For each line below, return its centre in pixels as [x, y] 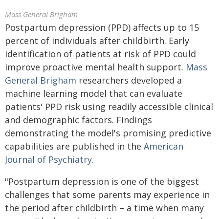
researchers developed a [129, 80]
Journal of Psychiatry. [49, 159]
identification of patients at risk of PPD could [100, 54]
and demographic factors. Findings [78, 120]
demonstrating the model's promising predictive [108, 133]
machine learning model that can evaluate [94, 93]
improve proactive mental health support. [95, 67]
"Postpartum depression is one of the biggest [102, 181]
